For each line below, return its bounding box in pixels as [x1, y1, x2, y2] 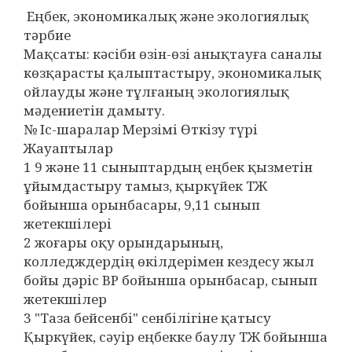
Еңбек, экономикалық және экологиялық [24, 7, 309, 25]
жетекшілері [24, 214, 112, 233]
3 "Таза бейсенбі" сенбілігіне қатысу [24, 309, 271, 327]
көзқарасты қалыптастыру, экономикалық [24, 64, 321, 82]
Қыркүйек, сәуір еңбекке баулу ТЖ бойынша [24, 328, 328, 346]
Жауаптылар [24, 139, 113, 157]
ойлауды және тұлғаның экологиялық [24, 82, 289, 101]
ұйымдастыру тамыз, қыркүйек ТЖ [24, 177, 267, 195]
